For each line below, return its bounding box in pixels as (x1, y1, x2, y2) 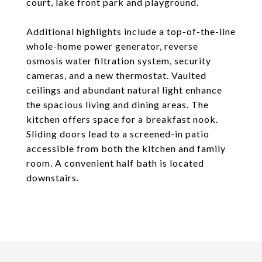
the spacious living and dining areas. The (26, 99, 209, 110)
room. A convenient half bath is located (26, 157, 204, 168)
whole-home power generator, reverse (26, 40, 198, 51)
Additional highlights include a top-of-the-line (26, 26, 236, 37)
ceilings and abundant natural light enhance (26, 84, 222, 95)
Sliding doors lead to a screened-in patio (26, 128, 209, 139)
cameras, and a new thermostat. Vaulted (26, 70, 206, 81)
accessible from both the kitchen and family (26, 143, 226, 154)
